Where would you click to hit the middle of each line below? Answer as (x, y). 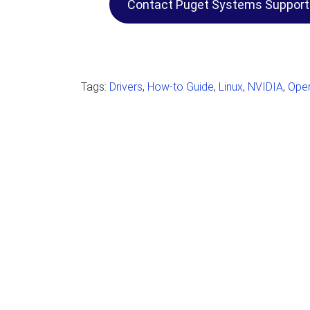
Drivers (126, 87)
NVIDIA (265, 87)
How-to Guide (181, 87)
